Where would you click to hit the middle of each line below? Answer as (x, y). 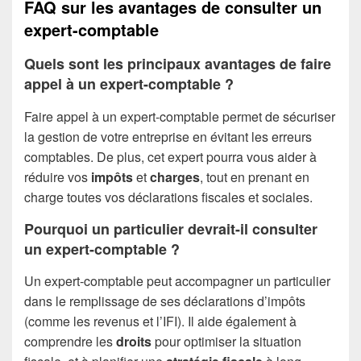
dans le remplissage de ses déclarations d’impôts (165, 301)
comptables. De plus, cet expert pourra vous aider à (170, 156)
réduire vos (58, 176)
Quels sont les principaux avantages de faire (178, 64)
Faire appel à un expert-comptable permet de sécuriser (180, 116)
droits (134, 342)
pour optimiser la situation (226, 342)
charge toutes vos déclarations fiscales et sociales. (168, 197)
